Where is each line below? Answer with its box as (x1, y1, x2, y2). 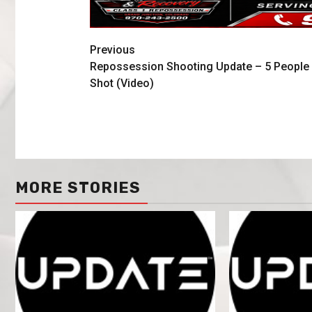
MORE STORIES (15, 178, 141, 197)
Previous (89, 43, 135, 57)
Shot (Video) (89, 77, 154, 91)
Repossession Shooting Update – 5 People (89, 60, 309, 74)
